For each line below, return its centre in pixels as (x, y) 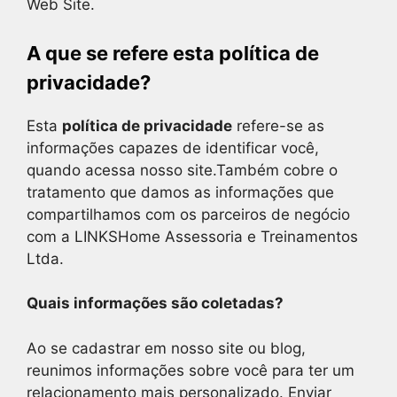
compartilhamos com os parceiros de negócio (188, 214)
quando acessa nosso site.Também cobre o (182, 170)
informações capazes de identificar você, (173, 148)
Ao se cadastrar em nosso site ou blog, (166, 348)
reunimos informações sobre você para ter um (191, 370)
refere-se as (278, 125)
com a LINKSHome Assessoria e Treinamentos (192, 236)
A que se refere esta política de (173, 53)
